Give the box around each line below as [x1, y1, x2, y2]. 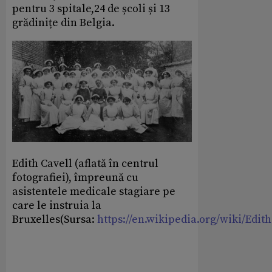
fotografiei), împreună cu [12, 171, 138, 185]
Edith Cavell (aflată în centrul [12, 157, 158, 171]
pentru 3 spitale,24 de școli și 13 [12, 2, 170, 16]
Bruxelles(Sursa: [12, 212, 97, 227]
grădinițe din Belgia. [12, 16, 115, 30]
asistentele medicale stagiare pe [12, 185, 175, 199]
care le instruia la [12, 199, 101, 213]
